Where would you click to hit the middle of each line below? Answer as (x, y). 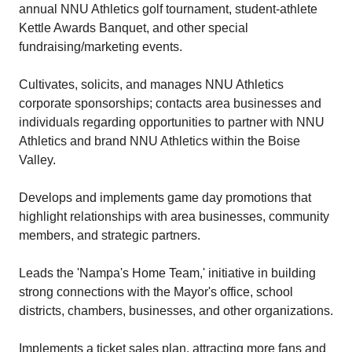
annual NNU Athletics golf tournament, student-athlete (168, 9)
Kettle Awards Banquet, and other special (134, 28)
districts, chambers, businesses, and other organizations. (176, 311)
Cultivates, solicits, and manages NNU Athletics (151, 84)
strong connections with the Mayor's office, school (156, 292)
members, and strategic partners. (110, 235)
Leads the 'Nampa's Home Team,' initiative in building (167, 273)
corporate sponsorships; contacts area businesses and (170, 103)
